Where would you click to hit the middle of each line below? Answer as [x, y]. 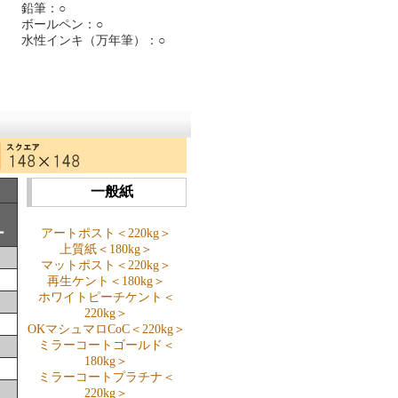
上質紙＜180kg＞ [106, 249]
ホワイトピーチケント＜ [106, 297]
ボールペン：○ [62, 24]
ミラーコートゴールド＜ [106, 345]
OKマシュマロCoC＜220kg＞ [106, 329]
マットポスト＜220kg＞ [106, 265]
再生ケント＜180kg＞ [106, 281]
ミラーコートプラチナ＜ [106, 377]
